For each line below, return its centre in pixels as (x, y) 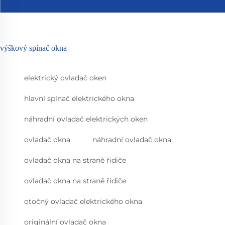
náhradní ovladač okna (132, 140)
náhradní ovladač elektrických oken (86, 119)
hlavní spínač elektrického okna (79, 99)
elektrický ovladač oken (65, 78)
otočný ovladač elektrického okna (83, 202)
